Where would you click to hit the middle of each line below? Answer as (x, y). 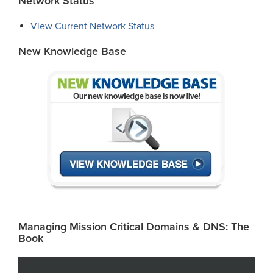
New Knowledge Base (72, 51)
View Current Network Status (92, 27)
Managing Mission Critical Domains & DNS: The (134, 227)
